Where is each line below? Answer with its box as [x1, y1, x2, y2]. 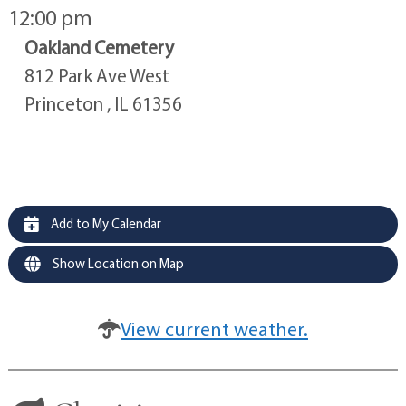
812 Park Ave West [24, 63, 169, 88]
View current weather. [121, 315, 308, 342]
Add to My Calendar [47, 215, 161, 233]
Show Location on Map [49, 255, 184, 273]
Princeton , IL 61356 [24, 92, 182, 116]
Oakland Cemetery [24, 35, 174, 60]
